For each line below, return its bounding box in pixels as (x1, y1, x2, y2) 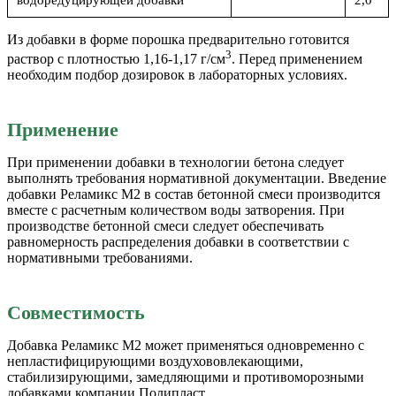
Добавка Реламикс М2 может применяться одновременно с (7, 338, 364, 354)
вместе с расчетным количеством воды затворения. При (7, 202, 345, 218)
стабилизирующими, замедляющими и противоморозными (7, 369, 364, 385)
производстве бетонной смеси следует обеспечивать (7, 218, 324, 234)
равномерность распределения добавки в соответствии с (7, 234, 349, 250)
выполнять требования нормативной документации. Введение (7, 171, 386, 187)
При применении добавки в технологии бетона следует (7, 155, 344, 171)
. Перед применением (232, 51, 362, 67)
